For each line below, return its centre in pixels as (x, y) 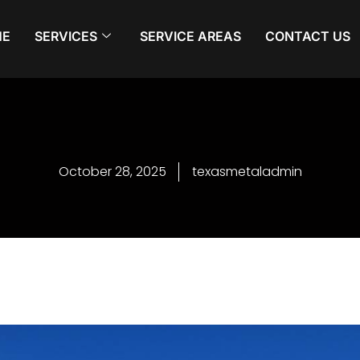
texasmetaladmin (247, 172)
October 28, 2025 (112, 172)
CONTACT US (308, 36)
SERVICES (66, 36)
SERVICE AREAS (191, 36)
